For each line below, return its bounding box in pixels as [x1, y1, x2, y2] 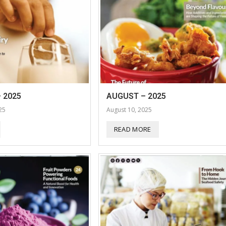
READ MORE [114, 125, 151, 134]
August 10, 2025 [106, 105, 152, 115]
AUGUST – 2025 [106, 91, 166, 101]
